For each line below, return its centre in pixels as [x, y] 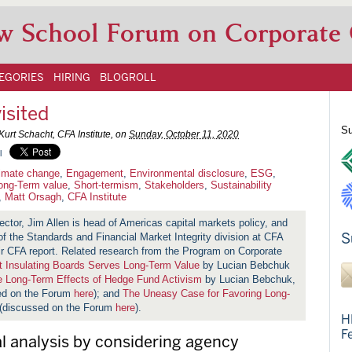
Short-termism [106, 185]
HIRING [72, 77]
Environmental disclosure [187, 173]
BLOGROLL [128, 77]
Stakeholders [174, 185]
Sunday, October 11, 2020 [184, 134]
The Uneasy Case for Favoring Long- [206, 293]
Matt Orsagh [33, 196]
